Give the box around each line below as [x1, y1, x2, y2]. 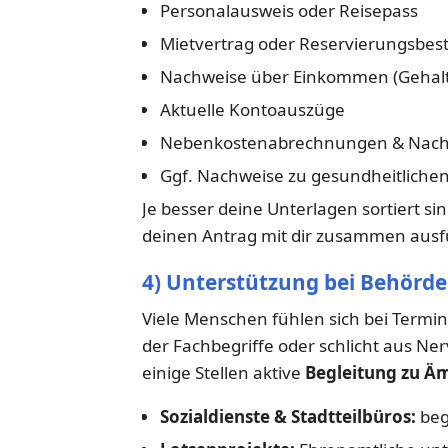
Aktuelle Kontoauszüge [159, 98, 345, 122]
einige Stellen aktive [142, 361, 305, 385]
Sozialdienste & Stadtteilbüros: [159, 405, 416, 429]
